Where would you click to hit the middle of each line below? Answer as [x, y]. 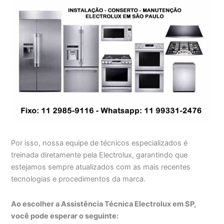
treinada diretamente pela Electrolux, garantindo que [99, 155]
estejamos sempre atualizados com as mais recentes [101, 167]
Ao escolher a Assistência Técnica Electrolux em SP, [104, 204]
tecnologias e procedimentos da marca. [78, 179]
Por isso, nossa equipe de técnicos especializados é [99, 143]
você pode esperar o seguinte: [65, 216]
